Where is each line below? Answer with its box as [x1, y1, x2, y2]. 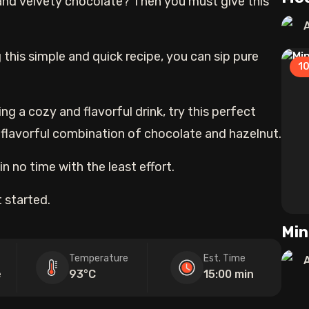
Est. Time [203, 252, 246, 264]
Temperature [68, 252, 128, 264]
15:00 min [203, 268, 255, 281]
